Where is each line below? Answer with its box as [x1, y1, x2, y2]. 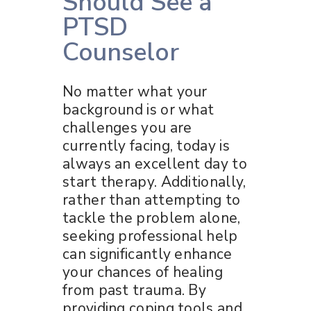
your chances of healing [62, 262, 223, 282]
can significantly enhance [62, 244, 233, 264]
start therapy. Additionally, [62, 171, 246, 192]
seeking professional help [62, 226, 238, 246]
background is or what [62, 99, 215, 119]
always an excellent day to [62, 153, 247, 174]
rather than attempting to [62, 190, 241, 210]
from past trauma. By [62, 280, 207, 300]
